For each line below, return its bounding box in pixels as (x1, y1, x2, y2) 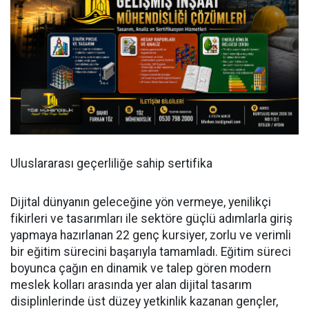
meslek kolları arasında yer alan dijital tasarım (10, 278, 252, 292)
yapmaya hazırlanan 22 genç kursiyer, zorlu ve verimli (10, 228, 291, 243)
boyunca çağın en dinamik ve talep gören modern (10, 261, 271, 276)
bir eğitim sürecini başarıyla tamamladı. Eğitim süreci (10, 245, 291, 259)
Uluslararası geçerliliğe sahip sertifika (10, 157, 212, 171)
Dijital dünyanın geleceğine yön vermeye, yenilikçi (10, 195, 271, 210)
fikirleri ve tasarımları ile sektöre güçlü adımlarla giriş (10, 212, 292, 226)
